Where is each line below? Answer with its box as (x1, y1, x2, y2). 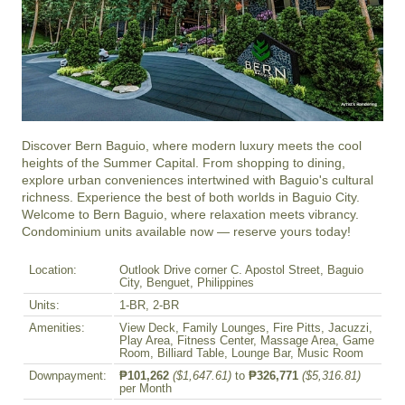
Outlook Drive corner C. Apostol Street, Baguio (119, 263, 363, 277)
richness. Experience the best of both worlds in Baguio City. (22, 189, 360, 204)
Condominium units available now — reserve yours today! (22, 223, 351, 239)
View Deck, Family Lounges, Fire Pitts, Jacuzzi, (119, 321, 372, 334)
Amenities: (29, 321, 85, 334)
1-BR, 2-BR (119, 298, 179, 312)
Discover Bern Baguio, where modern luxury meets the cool (22, 137, 362, 153)
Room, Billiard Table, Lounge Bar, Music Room (119, 346, 363, 360)
